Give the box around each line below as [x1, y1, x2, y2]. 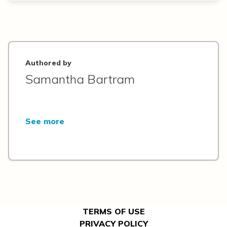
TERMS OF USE [82, 206, 145, 216]
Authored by [25, 58, 71, 67]
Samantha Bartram [25, 71, 135, 87]
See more [25, 116, 64, 126]
